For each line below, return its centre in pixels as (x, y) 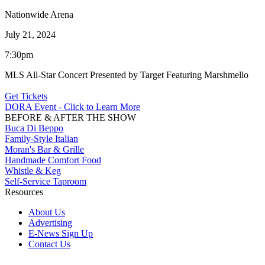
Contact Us (49, 244)
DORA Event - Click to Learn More (72, 106)
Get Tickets (26, 96)
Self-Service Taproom (46, 181)
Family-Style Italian (41, 138)
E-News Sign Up (61, 233)
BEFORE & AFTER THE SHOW (70, 117)
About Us (47, 212)
